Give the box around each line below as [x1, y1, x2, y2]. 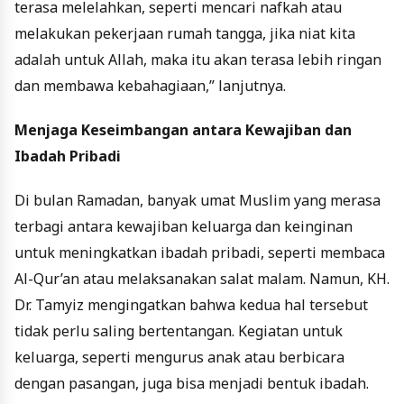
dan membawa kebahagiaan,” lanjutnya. [14, 76, 286, 96]
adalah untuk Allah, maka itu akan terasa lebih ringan [14, 50, 381, 70]
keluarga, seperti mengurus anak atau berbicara [14, 347, 344, 368]
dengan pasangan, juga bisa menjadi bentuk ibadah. [14, 373, 369, 394]
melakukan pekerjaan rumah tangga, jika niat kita [14, 23, 355, 44]
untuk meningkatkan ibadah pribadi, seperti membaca [14, 243, 385, 263]
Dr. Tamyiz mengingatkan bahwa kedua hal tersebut [14, 295, 368, 316]
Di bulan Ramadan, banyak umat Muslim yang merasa [14, 190, 381, 211]
